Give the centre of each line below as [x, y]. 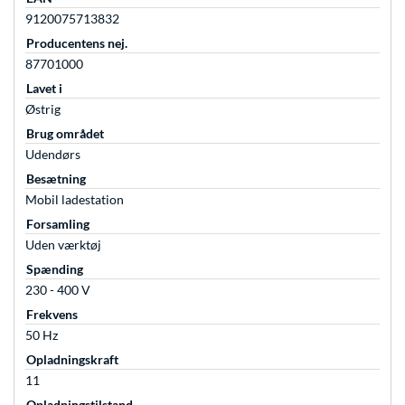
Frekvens [52, 315]
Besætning [56, 179]
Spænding [55, 269]
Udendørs [53, 155]
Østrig [43, 109]
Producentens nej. [77, 43]
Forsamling [58, 224]
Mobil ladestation [75, 200]
